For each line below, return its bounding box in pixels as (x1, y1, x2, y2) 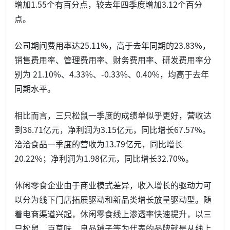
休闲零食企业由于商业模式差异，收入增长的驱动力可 (14, 178, 212, 191)
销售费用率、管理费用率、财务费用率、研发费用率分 (14, 53, 212, 66)
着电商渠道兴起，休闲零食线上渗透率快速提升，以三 (14, 207, 212, 220)
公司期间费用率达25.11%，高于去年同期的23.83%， (14, 39, 210, 51)
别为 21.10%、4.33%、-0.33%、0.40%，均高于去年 (14, 67, 209, 80)
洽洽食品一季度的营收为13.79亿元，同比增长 (14, 137, 183, 150)
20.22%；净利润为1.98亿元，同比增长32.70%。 (14, 151, 194, 164)
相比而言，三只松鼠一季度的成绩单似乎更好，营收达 (14, 108, 212, 121)
